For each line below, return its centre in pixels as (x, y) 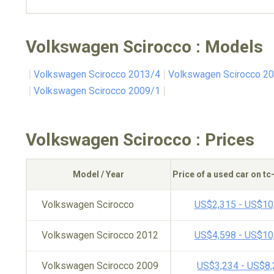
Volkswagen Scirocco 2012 (100, 235)
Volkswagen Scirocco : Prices (140, 140)
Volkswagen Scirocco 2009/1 (97, 91)
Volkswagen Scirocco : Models (144, 47)
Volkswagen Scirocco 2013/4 (97, 74)
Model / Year (98, 174)
